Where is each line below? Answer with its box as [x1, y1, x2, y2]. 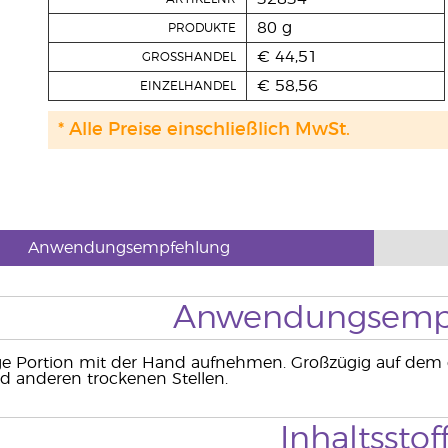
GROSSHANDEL [141, 51, 236, 63]
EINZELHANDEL [139, 80, 236, 92]
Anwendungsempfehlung [28, 240, 231, 256]
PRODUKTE [167, 22, 236, 34]
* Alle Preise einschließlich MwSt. [57, 121, 350, 139]
